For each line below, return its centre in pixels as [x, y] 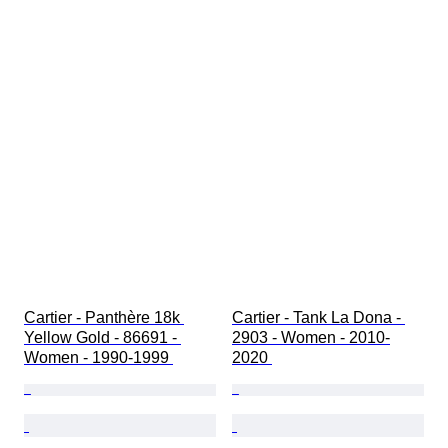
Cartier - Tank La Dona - [318, 318]
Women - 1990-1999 [98, 358]
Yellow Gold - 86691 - [102, 338]
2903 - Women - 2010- [311, 338]
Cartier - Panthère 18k [104, 318]
